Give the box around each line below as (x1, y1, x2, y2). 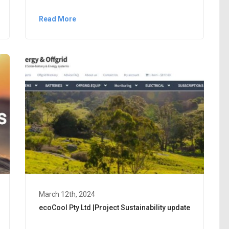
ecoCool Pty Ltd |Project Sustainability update (39, 203, 190, 212)
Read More (39, 14, 76, 23)
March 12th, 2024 (39, 190, 95, 198)
